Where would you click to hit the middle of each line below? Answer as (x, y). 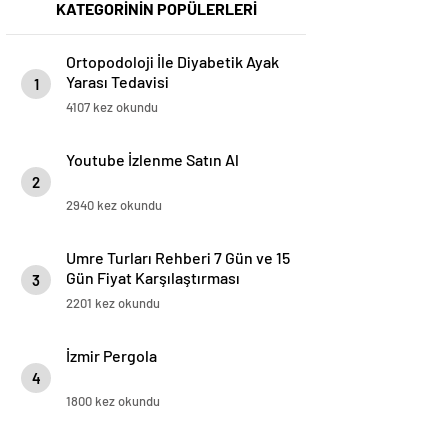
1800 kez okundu (113, 401)
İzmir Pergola (111, 356)
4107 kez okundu (112, 107)
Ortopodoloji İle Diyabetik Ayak (172, 62)
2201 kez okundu (113, 303)
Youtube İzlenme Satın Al (152, 160)
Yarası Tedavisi (117, 82)
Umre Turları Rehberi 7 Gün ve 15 (178, 258)
